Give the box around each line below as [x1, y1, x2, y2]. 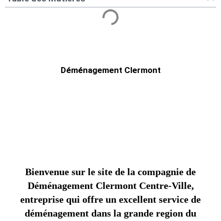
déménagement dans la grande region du [25, 207, 196, 219]
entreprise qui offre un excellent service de [20, 193, 201, 205]
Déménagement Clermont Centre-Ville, [27, 180, 194, 191]
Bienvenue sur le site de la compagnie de [25, 166, 196, 177]
